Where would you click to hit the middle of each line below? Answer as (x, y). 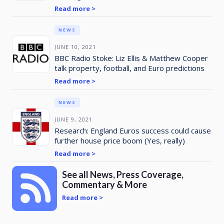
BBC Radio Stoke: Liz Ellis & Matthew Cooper (131, 58)
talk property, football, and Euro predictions (129, 68)
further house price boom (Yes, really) (119, 140)
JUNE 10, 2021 (75, 46)
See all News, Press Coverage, (122, 174)
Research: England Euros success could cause (132, 130)
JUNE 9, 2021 (73, 119)
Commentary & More (104, 184)
